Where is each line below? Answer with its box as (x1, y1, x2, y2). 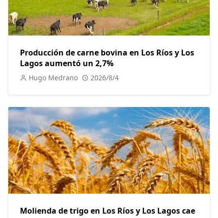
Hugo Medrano (29, 73, 78, 83)
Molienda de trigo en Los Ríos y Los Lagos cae (20, 205, 195, 217)
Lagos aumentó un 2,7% (20, 58, 113, 69)
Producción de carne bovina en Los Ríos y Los (20, 47, 194, 58)
